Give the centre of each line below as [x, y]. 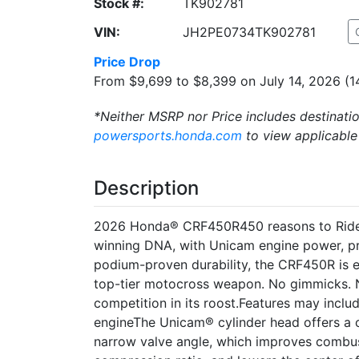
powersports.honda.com [168, 135]
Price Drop [127, 61]
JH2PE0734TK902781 [249, 32]
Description [146, 188]
